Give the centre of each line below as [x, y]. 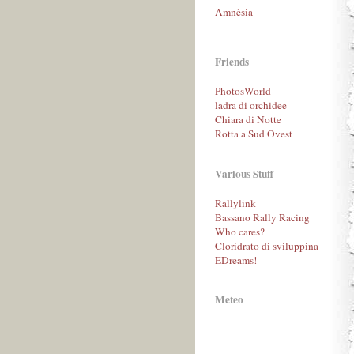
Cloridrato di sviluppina [267, 245]
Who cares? [240, 231]
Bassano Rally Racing [262, 217]
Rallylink [235, 203]
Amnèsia [234, 11]
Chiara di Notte [248, 120]
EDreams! [236, 260]
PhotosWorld [243, 91]
